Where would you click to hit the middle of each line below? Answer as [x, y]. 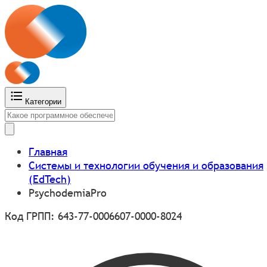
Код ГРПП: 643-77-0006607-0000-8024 [93, 216]
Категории [43, 101]
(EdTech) [50, 179]
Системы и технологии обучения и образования [146, 165]
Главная [48, 151]
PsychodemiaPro [68, 193]
